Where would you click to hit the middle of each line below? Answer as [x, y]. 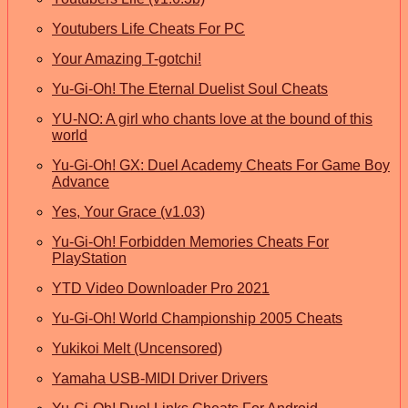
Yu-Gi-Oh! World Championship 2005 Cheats [197, 318]
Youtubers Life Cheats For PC [148, 28]
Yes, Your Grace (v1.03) [128, 211]
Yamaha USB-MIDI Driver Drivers [160, 378]
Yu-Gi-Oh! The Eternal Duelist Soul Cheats [190, 88]
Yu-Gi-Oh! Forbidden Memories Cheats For [190, 241]
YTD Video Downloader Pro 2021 [161, 288]
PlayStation [89, 258]
